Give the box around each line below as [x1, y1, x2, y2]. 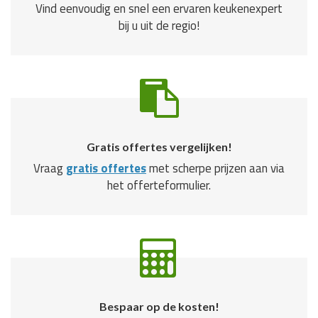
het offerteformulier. [107, 176, 211, 195]
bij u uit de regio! [119, 16, 199, 35]
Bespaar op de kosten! [99, 300, 219, 314]
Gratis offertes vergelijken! [86, 140, 232, 154]
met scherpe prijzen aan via [146, 159, 285, 178]
